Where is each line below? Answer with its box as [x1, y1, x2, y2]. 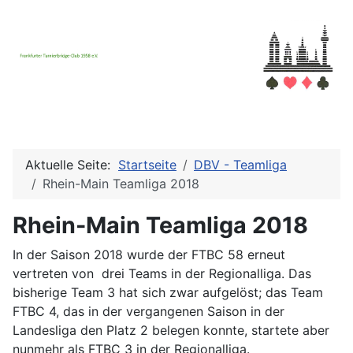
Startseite [118, 157, 176, 173]
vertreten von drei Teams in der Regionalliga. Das [13, 266, 311, 281]
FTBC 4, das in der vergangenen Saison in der [13, 303, 284, 319]
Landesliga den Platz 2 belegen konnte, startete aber [13, 322, 329, 338]
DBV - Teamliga [194, 157, 287, 173]
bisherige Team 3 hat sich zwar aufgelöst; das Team [13, 284, 323, 300]
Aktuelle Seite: [25, 157, 118, 173]
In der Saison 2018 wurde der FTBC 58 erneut [13, 247, 285, 262]
